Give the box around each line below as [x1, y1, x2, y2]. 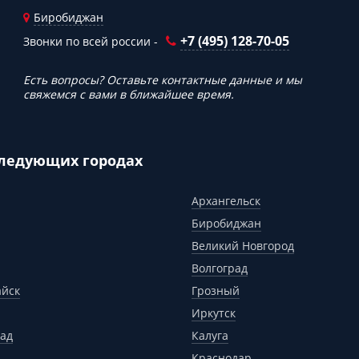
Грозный [192, 282, 240, 298]
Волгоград [192, 260, 248, 276]
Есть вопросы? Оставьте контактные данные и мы [23, 71, 302, 87]
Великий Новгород [192, 237, 294, 253]
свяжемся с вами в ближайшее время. [23, 86, 234, 102]
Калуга [192, 327, 228, 343]
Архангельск [192, 192, 260, 208]
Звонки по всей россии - [23, 33, 158, 49]
